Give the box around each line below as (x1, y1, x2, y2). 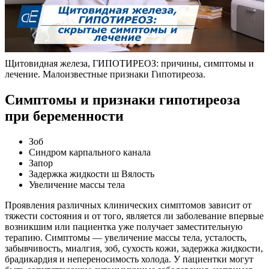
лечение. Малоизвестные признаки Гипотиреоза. (5, 69, 205, 79)
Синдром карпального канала (29, 147, 151, 157)
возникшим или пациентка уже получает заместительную (5, 221, 243, 232)
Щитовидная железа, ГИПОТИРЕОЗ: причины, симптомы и (5, 58, 254, 68)
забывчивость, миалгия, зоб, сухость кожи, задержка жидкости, (5, 243, 263, 253)
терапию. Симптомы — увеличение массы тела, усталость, (5, 232, 247, 243)
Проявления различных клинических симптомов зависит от (5, 199, 252, 210)
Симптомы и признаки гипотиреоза (5, 91, 240, 107)
